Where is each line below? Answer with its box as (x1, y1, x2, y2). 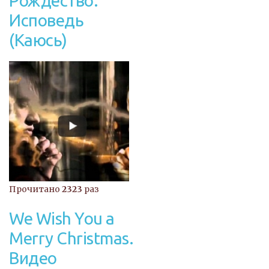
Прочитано (9, 184, 62, 195)
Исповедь (9, 11, 83, 30)
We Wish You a (9, 208, 115, 228)
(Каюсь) (9, 31, 67, 50)
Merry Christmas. (9, 228, 133, 247)
